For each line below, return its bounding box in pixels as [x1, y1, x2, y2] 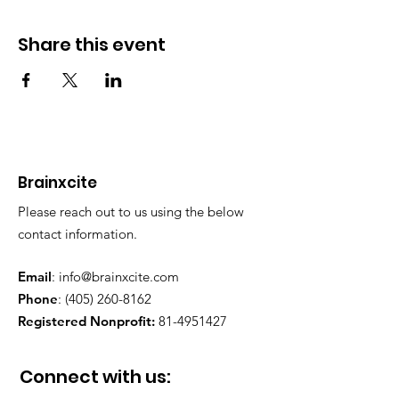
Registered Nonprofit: [18, 313, 155, 330]
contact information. [18, 225, 141, 242]
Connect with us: [20, 364, 171, 389]
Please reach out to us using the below [18, 203, 244, 220]
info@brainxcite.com [59, 268, 179, 285]
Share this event [18, 32, 166, 57]
